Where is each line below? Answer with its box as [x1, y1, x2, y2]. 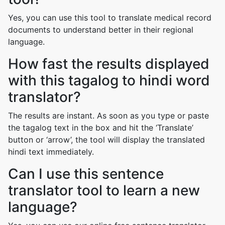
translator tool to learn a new [8, 182, 200, 199]
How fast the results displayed [8, 55, 209, 72]
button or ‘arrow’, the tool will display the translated [8, 135, 205, 145]
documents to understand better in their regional [8, 25, 193, 35]
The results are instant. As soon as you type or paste [8, 110, 209, 121]
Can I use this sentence [8, 165, 164, 182]
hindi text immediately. [8, 147, 94, 157]
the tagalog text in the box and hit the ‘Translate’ [8, 123, 193, 133]
